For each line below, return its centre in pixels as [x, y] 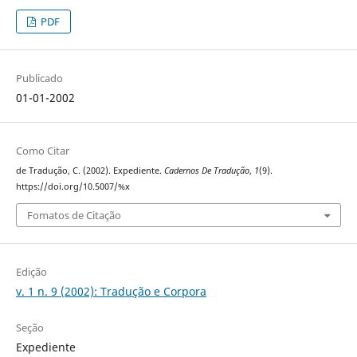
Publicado [39, 78]
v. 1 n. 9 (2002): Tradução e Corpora [111, 291]
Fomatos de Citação [74, 215]
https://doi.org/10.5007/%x [73, 187]
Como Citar [42, 151]
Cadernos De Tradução [206, 171]
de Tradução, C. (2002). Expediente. [90, 171]
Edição [31, 271]
